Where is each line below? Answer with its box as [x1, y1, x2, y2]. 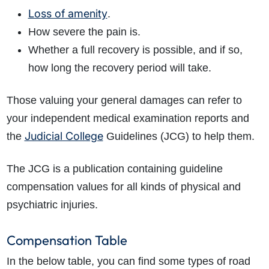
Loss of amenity [28, 7, 107, 20]
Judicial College [24, 130, 103, 143]
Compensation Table [6, 232, 127, 249]
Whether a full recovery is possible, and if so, [28, 44, 243, 56]
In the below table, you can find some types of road [6, 255, 250, 268]
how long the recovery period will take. [28, 62, 214, 74]
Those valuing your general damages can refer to [6, 94, 242, 107]
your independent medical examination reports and [6, 112, 249, 125]
